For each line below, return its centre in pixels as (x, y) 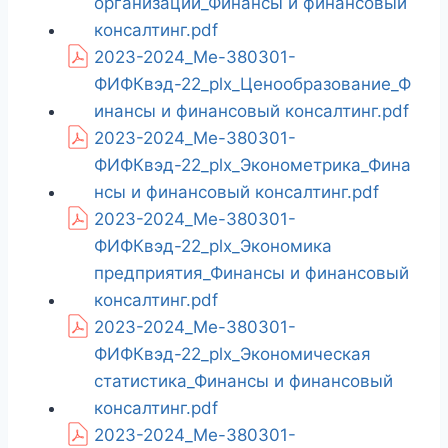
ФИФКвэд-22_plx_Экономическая (232, 354)
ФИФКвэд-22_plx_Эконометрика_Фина (252, 165)
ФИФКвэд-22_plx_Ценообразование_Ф (252, 84)
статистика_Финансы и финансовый (243, 381)
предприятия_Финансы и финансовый (251, 273)
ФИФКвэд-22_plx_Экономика (213, 246)
